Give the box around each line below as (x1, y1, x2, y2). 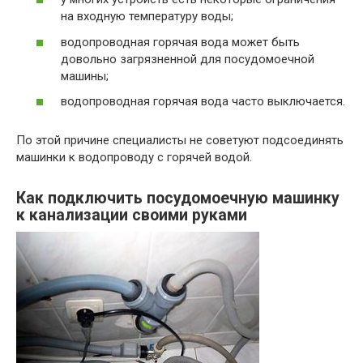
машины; (61, 68, 109, 83)
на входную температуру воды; (61, 9, 233, 24)
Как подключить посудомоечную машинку (16, 189, 340, 208)
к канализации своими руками (16, 206, 247, 225)
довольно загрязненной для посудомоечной (61, 51, 314, 66)
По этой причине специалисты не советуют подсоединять (16, 133, 344, 148)
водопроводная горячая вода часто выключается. (61, 94, 345, 109)
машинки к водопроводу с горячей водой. (16, 150, 252, 165)
